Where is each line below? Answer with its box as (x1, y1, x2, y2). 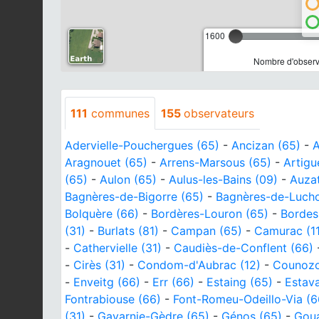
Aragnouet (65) (65, 155, 147, 169)
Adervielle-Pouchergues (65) (65, 137, 219, 152)
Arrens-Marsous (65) (159, 155, 271, 169)
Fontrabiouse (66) (65, 291, 161, 306)
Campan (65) (171, 223, 242, 238)
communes (88, 105, 150, 120)
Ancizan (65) (231, 137, 300, 152)
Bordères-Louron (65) (151, 206, 268, 221)
